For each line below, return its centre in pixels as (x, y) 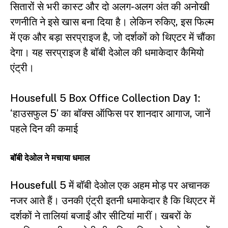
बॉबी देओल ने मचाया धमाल (50, 158)
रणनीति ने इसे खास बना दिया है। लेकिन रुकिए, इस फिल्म (112, 22)
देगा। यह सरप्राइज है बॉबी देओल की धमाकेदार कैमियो (107, 52)
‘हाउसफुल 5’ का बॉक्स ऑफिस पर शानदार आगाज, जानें (110, 113)
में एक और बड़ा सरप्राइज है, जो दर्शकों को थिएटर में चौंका (113, 37)
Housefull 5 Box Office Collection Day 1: (105, 98)
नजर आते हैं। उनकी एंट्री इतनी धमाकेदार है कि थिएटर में (112, 201)
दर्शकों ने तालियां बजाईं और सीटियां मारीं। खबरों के (101, 216)
